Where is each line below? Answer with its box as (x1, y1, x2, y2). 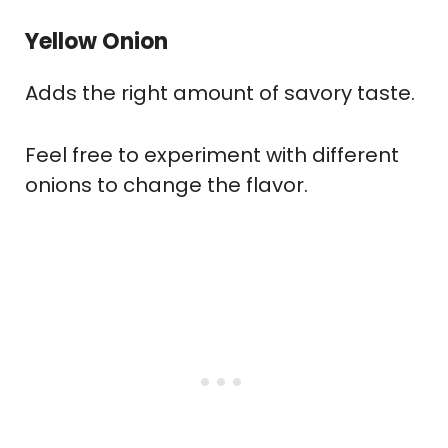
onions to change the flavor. (25, 170, 308, 199)
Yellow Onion (25, 25, 168, 57)
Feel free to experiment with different (25, 140, 399, 169)
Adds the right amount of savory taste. (25, 78, 415, 107)
